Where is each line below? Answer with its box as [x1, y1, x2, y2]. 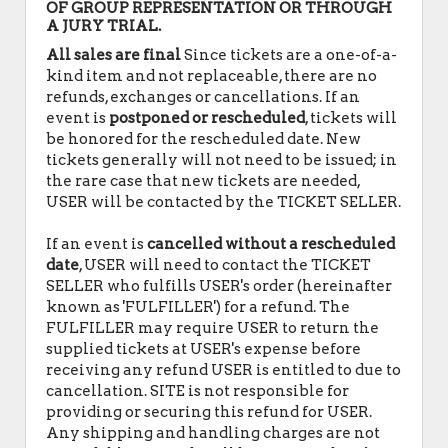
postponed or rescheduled [109, 109, 305, 127]
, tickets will [305, 109, 397, 127]
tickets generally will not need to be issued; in [46, 151, 397, 169]
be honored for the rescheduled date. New [46, 130, 361, 148]
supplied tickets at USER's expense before [46, 340, 361, 358]
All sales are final [46, 46, 181, 64]
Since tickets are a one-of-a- [181, 46, 397, 64]
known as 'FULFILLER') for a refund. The [46, 298, 350, 316]
